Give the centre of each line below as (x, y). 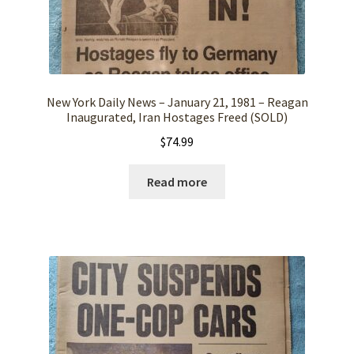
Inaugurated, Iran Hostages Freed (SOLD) (177, 117)
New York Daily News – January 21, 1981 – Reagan (177, 102)
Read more (177, 181)
